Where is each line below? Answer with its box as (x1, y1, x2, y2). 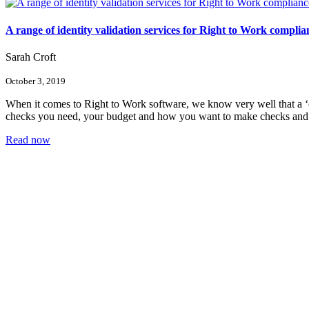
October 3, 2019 (6, 75, 66, 86)
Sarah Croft (6, 50, 56, 63)
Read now (6, 133, 50, 146)
